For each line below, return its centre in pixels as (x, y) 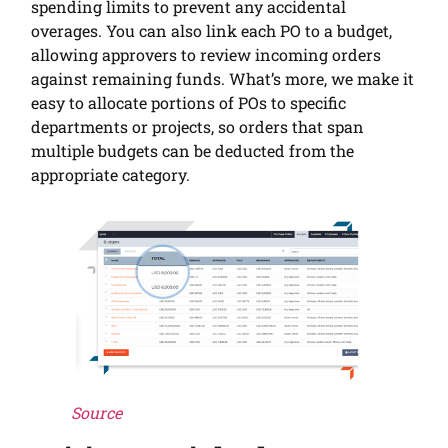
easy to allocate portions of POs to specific (189, 102)
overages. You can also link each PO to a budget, (212, 30)
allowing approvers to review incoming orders (206, 54)
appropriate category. (111, 174)
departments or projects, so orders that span (198, 126)
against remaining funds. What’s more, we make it (223, 78)
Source (97, 413)
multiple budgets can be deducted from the (193, 150)
